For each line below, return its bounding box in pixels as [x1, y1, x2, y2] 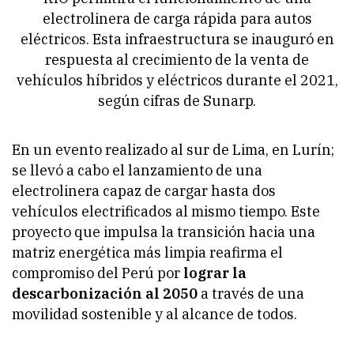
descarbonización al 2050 [12, 284, 198, 303]
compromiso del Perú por [12, 263, 183, 282]
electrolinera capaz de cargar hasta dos [12, 181, 276, 200]
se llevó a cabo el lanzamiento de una [12, 160, 262, 179]
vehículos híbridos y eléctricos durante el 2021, [16, 70, 338, 89]
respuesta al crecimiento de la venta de [45, 50, 309, 69]
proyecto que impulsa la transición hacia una [12, 222, 315, 241]
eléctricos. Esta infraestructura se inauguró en [20, 29, 334, 48]
